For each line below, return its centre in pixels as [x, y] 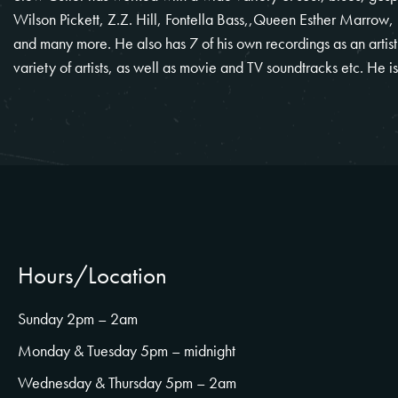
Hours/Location [92, 275]
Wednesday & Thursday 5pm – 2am [127, 382]
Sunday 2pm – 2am [78, 318]
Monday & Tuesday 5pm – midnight [127, 350]
